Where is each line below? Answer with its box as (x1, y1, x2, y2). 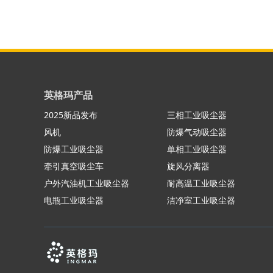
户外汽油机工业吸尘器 (44, 177, 129, 190)
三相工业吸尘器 (167, 109, 227, 121)
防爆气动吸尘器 (167, 126, 227, 138)
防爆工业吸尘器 (44, 143, 104, 155)
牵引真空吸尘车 (44, 160, 104, 172)
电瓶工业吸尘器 (44, 194, 104, 207)
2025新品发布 (44, 109, 97, 121)
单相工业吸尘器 (167, 143, 227, 155)
